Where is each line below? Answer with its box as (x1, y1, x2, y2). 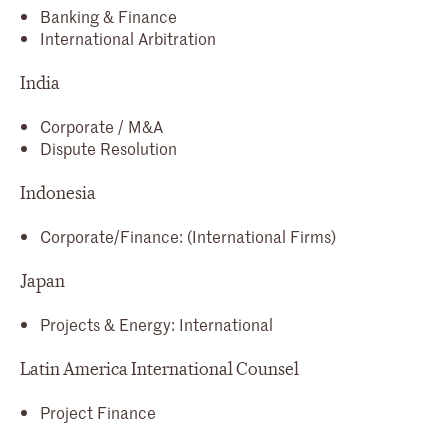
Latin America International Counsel (20, 357, 299, 381)
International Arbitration (40, 26, 216, 49)
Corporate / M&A (40, 114, 163, 137)
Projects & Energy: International (40, 312, 273, 335)
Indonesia (20, 181, 96, 205)
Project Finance (40, 400, 156, 423)
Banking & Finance (40, 4, 177, 27)
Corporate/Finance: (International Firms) (40, 224, 336, 247)
